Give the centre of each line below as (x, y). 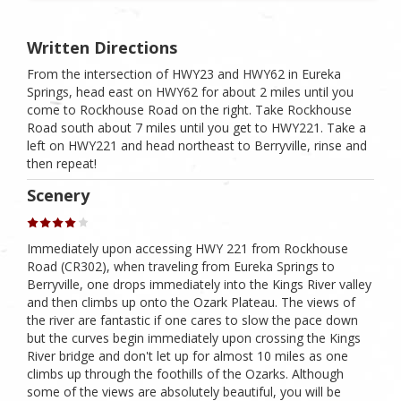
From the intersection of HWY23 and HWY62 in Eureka (184, 73)
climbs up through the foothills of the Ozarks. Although (185, 374)
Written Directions (102, 47)
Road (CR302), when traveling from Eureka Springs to (181, 267)
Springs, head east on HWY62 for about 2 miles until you (190, 91)
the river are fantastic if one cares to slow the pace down (192, 320)
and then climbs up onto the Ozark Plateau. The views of (191, 303)
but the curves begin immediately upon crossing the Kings (194, 338)
